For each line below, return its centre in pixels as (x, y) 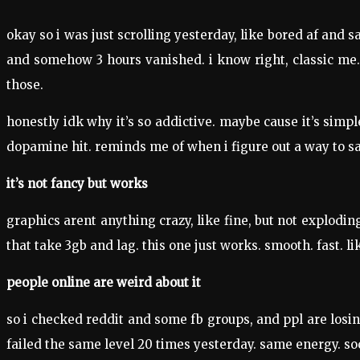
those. (25, 85)
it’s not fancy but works (77, 184)
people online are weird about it (104, 282)
